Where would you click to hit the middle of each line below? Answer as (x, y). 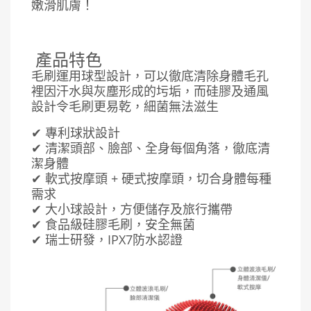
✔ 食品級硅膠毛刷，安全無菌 (113, 224)
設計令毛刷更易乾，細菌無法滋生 (125, 106)
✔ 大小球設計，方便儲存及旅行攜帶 (132, 209)
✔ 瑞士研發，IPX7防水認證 (107, 239)
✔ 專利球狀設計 (76, 132)
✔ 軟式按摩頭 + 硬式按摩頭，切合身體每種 (151, 178)
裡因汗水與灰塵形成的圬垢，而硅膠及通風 (150, 91)
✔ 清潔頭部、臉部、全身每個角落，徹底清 (151, 148)
